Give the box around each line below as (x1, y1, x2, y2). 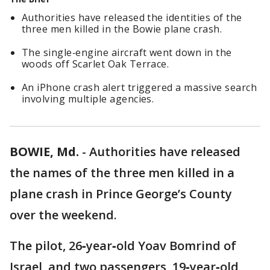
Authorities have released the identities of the (22, 11, 242, 24)
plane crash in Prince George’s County (10, 186, 232, 202)
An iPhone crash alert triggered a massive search (22, 81, 257, 94)
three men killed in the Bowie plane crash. (22, 22, 222, 36)
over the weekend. (10, 207, 117, 223)
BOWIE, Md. (10, 143, 79, 160)
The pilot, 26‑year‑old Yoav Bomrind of (10, 237, 236, 254)
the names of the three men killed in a (10, 165, 234, 181)
